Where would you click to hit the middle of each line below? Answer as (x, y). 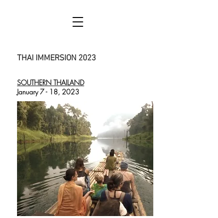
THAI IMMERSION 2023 (56, 58)
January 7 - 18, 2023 (48, 92)
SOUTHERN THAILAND (51, 82)
